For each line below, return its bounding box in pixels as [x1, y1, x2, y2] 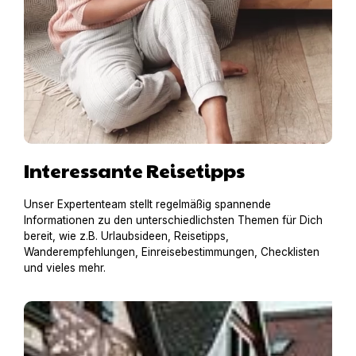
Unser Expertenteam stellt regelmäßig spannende [24, 197, 271, 211]
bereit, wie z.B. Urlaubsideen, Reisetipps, [24, 229, 229, 242]
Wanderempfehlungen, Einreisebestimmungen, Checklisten [24, 245, 319, 258]
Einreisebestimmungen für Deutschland [23, 299, 260, 315]
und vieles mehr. [24, 261, 106, 274]
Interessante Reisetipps [24, 156, 245, 184]
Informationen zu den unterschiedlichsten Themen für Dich [24, 213, 323, 226]
